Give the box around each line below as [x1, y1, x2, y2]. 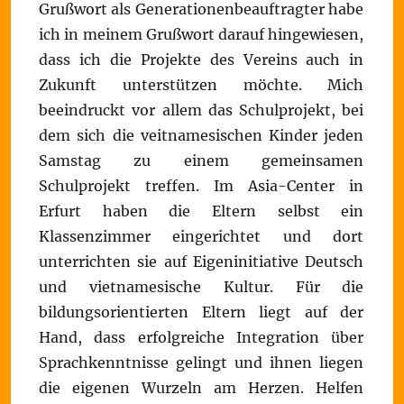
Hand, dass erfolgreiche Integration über [39, 328, 364, 346]
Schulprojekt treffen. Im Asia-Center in [39, 177, 364, 195]
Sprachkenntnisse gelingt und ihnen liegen [39, 353, 364, 372]
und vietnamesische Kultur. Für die [39, 278, 364, 296]
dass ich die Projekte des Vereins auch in [39, 50, 364, 69]
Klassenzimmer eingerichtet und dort [39, 227, 364, 245]
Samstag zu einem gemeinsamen [39, 151, 364, 170]
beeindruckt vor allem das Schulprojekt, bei [39, 101, 364, 119]
